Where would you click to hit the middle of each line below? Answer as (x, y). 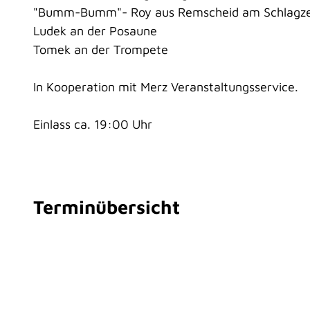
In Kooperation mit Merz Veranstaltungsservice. (166, 86)
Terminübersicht (107, 207)
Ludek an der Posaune (95, 30)
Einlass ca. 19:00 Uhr (93, 124)
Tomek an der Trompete (101, 49)
